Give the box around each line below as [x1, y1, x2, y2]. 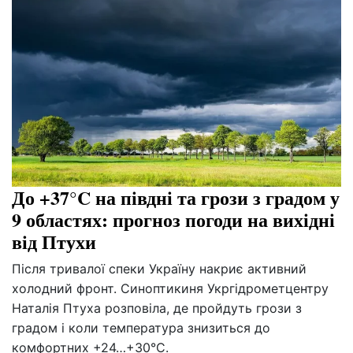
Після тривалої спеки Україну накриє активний [12, 260, 307, 277]
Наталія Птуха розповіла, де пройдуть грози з [12, 299, 302, 316]
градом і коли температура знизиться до [12, 319, 270, 336]
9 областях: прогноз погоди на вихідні [12, 205, 335, 233]
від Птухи [12, 227, 96, 255]
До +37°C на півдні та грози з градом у [12, 183, 340, 211]
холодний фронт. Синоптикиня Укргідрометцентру [12, 280, 329, 296]
